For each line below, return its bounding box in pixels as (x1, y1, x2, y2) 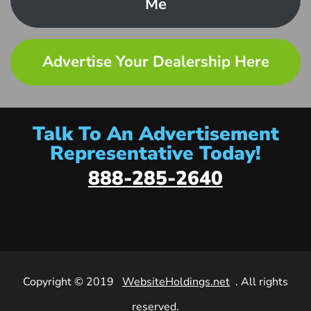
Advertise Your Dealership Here (42, 51, 269, 73)
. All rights (235, 274, 288, 290)
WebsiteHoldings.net (122, 274, 230, 290)
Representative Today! (50, 140, 261, 167)
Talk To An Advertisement (32, 121, 279, 148)
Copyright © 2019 (23, 274, 117, 290)
